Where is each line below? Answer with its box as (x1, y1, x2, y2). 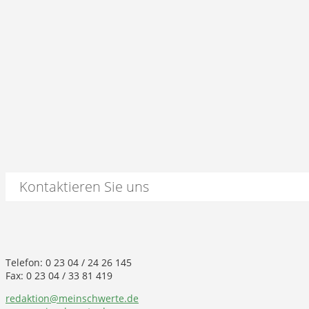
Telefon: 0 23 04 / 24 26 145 (6, 256, 132, 270)
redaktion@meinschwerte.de (6, 292, 139, 306)
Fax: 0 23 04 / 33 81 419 (6, 269, 112, 283)
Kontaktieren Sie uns (19, 177, 149, 197)
